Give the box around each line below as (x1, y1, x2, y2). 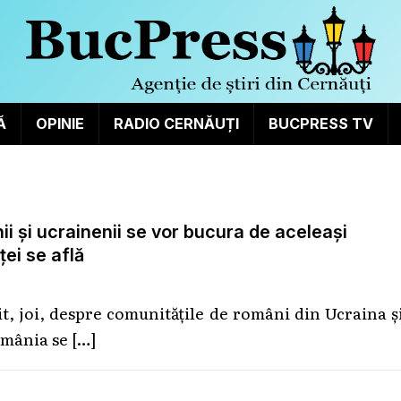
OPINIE (35, 114, 84, 132)
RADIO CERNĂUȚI (113, 114, 239, 132)
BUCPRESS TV (268, 114, 373, 132)
